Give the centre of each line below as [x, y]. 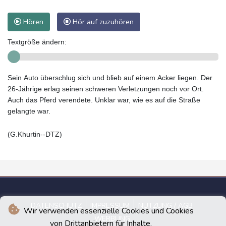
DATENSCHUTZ [56, 205]
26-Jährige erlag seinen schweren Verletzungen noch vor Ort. [106, 89]
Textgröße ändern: [37, 42]
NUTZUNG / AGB [165, 205]
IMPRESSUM [110, 205]
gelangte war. [29, 111]
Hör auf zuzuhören [102, 21]
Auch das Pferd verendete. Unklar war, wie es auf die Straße [104, 100]
